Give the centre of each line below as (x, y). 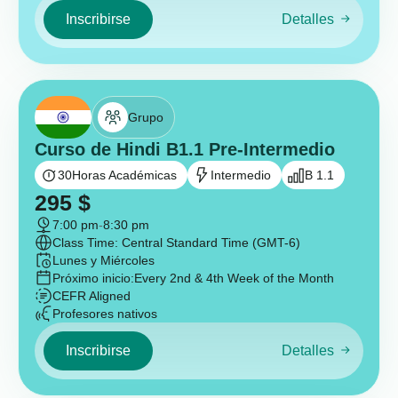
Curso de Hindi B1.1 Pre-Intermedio (185, 149)
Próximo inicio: (93, 278)
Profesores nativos (105, 314)
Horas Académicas (124, 175)
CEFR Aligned (92, 296)
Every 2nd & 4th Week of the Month (234, 278)
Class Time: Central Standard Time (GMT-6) (176, 243)
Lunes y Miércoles (103, 260)
